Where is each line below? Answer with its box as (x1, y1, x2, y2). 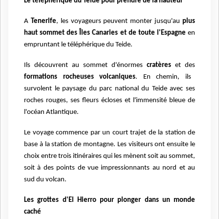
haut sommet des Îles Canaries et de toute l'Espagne (24, 29, 188, 37)
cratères (147, 61, 171, 69)
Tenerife (30, 17, 56, 25)
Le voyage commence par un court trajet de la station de (24, 129, 195, 136)
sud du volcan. (24, 175, 66, 183)
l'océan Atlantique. (24, 108, 79, 116)
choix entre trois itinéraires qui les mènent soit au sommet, (24, 152, 195, 160)
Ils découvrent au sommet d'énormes (24, 61, 147, 69)
